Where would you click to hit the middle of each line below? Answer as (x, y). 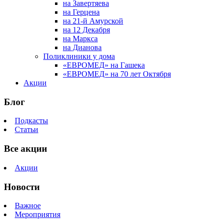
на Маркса (80, 39)
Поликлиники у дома (79, 56)
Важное (28, 206)
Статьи (27, 130)
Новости (22, 187)
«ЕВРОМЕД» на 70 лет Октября (117, 74)
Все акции (26, 149)
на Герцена (81, 12)
